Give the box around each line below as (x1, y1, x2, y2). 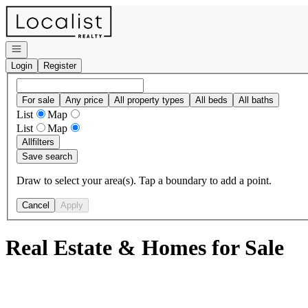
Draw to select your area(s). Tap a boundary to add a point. (16, 174, 272, 186)
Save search (22, 151, 72, 162)
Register (43, 60, 76, 71)
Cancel (22, 199, 49, 210)
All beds (195, 94, 228, 105)
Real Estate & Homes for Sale (5, 235, 284, 261)
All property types (114, 94, 184, 105)
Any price (65, 94, 103, 105)
